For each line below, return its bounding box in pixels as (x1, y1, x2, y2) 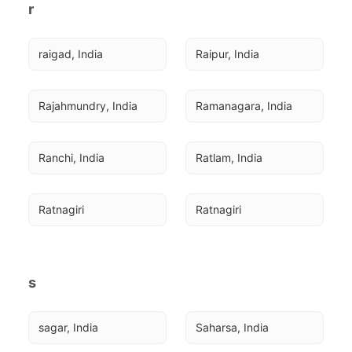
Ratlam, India (196, 151, 262, 164)
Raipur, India (196, 47, 259, 60)
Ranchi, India (38, 151, 104, 164)
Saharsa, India (196, 321, 269, 334)
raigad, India (38, 47, 103, 60)
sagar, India (38, 321, 98, 334)
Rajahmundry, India (38, 99, 137, 112)
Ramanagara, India (196, 99, 292, 112)
